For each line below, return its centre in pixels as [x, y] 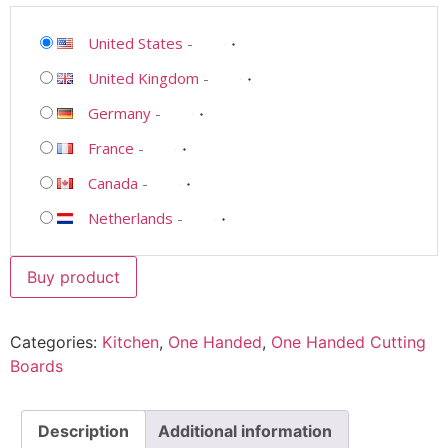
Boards [36, 366]
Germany [119, 113]
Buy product [73, 277]
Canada [113, 183]
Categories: [56, 342]
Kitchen [130, 342]
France [111, 148]
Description [83, 431]
